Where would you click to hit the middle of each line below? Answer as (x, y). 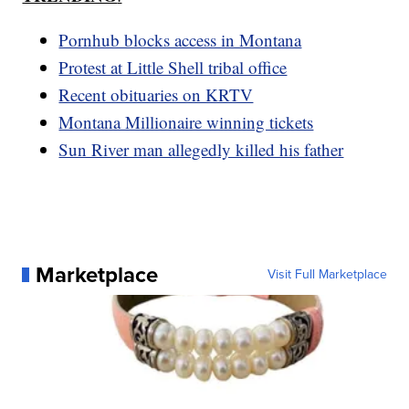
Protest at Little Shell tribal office (173, 67)
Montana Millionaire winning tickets (186, 121)
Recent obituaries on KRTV (156, 94)
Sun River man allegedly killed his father (201, 149)
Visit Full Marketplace (327, 274)
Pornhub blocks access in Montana (180, 39)
